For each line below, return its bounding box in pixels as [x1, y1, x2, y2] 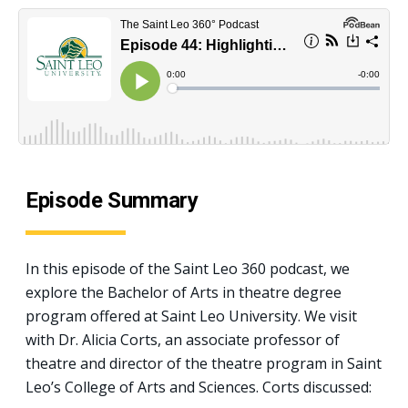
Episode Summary [25, 187, 199, 213]
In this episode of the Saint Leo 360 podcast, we [25, 258, 350, 279]
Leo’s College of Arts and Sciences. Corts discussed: [25, 376, 372, 397]
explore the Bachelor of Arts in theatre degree [25, 281, 342, 302]
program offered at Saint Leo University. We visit [25, 305, 357, 326]
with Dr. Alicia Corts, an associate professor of [25, 329, 340, 350]
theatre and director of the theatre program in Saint [25, 352, 382, 373]
